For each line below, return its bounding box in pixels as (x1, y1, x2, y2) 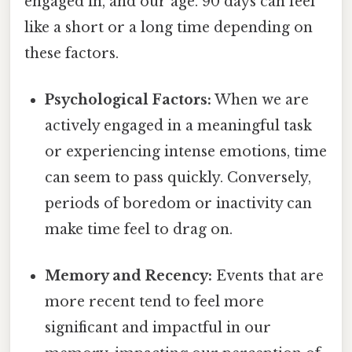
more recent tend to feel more (45, 293, 265, 311)
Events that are (212, 267, 324, 285)
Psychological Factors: (45, 91, 212, 109)
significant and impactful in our (45, 319, 272, 337)
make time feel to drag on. (45, 221, 233, 239)
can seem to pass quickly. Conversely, (45, 169, 312, 187)
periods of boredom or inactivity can (45, 195, 313, 213)
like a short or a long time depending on (24, 18, 313, 36)
